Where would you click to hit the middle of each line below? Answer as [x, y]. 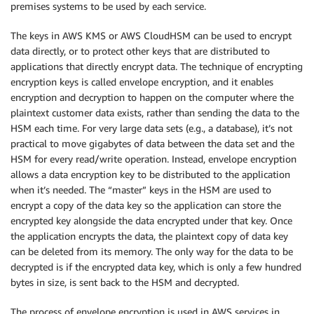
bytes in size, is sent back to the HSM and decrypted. [125, 282]
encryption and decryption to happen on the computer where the [152, 97]
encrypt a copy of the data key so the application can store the [146, 205]
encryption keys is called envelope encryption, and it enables [142, 82]
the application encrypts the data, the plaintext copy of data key [149, 236]
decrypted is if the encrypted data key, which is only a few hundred [156, 267]
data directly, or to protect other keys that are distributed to [140, 51]
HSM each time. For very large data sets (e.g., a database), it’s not [151, 128]
